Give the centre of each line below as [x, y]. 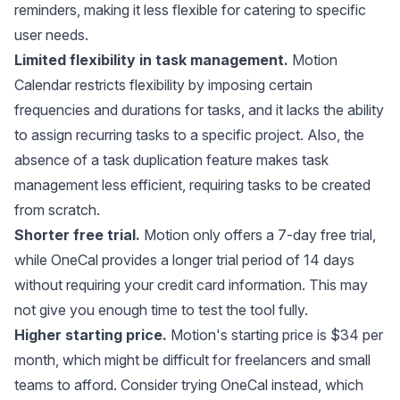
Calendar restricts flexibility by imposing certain [163, 84]
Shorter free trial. [79, 234]
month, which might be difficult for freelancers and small [192, 359]
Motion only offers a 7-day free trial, [260, 234]
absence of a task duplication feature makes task [171, 159]
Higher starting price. [91, 334]
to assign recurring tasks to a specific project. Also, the [189, 134]
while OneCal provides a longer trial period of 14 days [184, 259]
